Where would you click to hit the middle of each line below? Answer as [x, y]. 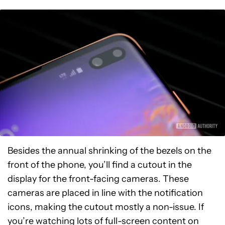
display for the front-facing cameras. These [98, 179]
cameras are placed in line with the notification [105, 193]
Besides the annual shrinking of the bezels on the [109, 151]
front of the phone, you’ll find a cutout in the [100, 165]
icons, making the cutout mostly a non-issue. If [106, 207]
